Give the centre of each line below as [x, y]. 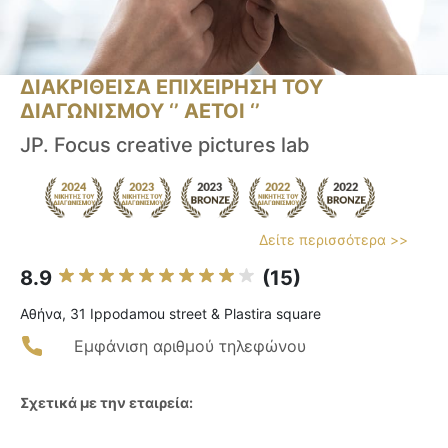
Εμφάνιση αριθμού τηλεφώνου [190, 346]
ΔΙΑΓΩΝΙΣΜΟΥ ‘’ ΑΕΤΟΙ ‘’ [140, 111]
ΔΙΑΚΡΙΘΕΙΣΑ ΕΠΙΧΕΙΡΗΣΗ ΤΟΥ [171, 87]
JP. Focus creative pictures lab [165, 145]
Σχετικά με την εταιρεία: [106, 403]
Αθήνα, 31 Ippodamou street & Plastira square [170, 314]
